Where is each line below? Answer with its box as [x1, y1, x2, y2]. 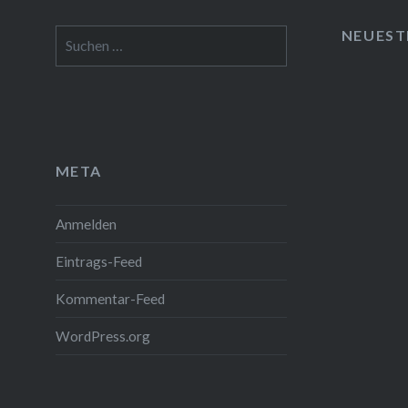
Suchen [54, 26, 97, 44]
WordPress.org [55, 328, 150, 345]
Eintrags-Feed [55, 253, 142, 270]
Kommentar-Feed [55, 291, 165, 308]
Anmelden [55, 216, 117, 233]
